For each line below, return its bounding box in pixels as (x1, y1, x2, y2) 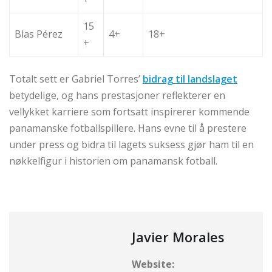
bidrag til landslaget (143, 72, 237, 86)
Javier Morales (132, 228, 225, 246)
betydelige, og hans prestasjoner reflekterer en (9, 89, 225, 103)
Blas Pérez (15, 27, 63, 41)
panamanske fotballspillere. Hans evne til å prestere (9, 121, 246, 135)
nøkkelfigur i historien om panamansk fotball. (9, 154, 217, 168)
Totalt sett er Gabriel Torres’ (9, 72, 143, 86)
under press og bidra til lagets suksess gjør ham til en (9, 138, 254, 152)
